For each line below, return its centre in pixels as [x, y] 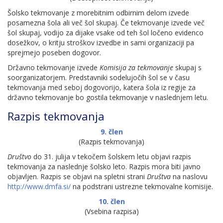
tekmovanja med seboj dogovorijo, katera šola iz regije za [102, 87]
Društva [159, 176]
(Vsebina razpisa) [111, 211]
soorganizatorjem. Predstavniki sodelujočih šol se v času [99, 77]
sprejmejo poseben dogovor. [54, 53]
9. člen [111, 132]
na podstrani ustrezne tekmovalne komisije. [142, 186]
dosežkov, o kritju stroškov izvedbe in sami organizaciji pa [101, 43]
